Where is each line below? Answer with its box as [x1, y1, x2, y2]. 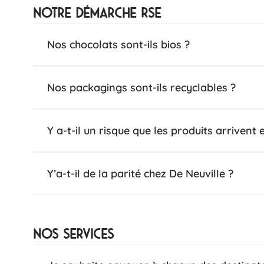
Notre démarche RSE [33, 6, 161, 21]
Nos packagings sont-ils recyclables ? [47, 81, 236, 94]
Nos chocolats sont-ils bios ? [47, 38, 190, 51]
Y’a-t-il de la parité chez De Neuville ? [47, 167, 233, 180]
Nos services [33, 227, 114, 242]
